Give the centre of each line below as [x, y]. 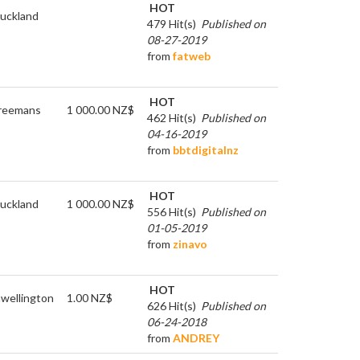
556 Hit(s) [172, 211]
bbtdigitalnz [206, 149]
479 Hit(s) [172, 23]
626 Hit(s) [172, 305]
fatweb [192, 55]
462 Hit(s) [172, 117]
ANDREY [196, 337]
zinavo [190, 243]
